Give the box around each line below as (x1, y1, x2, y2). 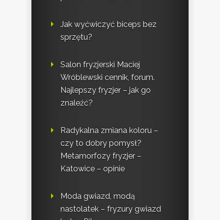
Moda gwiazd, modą (60, 192, 135, 201)
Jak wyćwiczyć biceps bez (60, 20, 157, 29)
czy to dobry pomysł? (60, 138, 141, 148)
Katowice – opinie (60, 164, 125, 174)
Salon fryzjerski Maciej (60, 60, 140, 70)
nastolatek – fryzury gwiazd (60, 204, 161, 214)
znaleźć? (60, 98, 93, 108)
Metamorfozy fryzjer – (60, 151, 141, 161)
